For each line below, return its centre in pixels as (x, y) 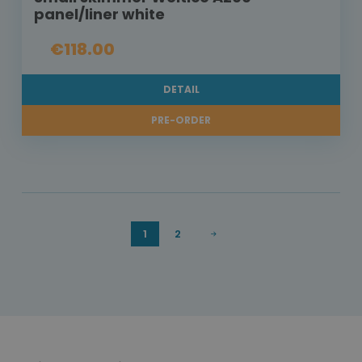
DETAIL (181, 90)
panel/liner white (99, 15)
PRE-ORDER (181, 120)
